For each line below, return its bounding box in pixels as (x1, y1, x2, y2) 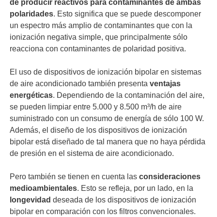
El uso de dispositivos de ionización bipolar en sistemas (10, 68, 201, 77)
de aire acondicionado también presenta (10, 79, 150, 88)
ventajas (150, 79, 181, 88)
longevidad (10, 196, 51, 204)
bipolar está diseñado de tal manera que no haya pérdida (10, 138, 205, 146)
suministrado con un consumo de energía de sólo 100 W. (10, 114, 204, 123)
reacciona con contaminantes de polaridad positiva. (10, 45, 186, 53)
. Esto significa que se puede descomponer (53, 10, 201, 18)
